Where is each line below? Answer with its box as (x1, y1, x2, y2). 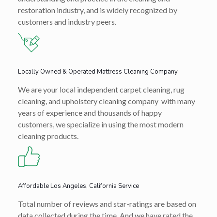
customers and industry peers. (17, 17, 116, 27)
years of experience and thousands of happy (17, 108, 162, 118)
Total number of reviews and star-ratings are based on (17, 199, 196, 209)
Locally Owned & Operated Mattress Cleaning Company (17, 67, 178, 77)
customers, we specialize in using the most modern (17, 120, 184, 129)
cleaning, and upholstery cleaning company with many (17, 96, 195, 106)
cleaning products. (17, 131, 78, 141)
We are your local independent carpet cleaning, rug (17, 85, 185, 94)
